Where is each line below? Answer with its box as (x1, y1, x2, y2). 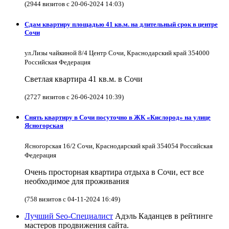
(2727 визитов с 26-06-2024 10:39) (25, 93, 124, 101)
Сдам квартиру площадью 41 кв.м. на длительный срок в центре (25, 20, 218, 28)
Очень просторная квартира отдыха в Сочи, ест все (25, 168, 204, 177)
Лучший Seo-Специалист (25, 212, 113, 221)
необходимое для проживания (25, 177, 129, 186)
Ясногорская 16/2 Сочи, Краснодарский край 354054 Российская (25, 142, 213, 150)
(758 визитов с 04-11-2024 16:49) (25, 195, 120, 203)
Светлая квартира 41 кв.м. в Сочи (25, 74, 143, 83)
